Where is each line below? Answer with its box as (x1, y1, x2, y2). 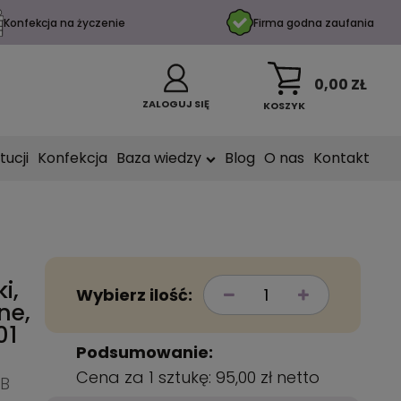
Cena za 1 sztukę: (76, 366, 217, 388)
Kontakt (313, 148, 370, 168)
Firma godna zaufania (252, 14, 374, 30)
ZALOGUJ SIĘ (142, 96, 209, 111)
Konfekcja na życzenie (4, 14, 126, 30)
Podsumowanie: (76, 341, 214, 363)
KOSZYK (263, 98, 305, 113)
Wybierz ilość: (76, 284, 193, 306)
